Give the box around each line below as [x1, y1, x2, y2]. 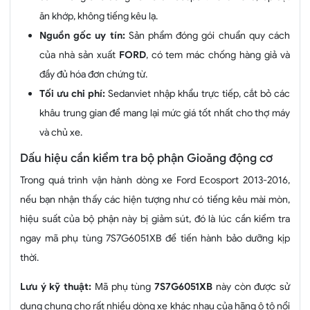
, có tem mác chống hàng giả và [145, 48, 291, 61]
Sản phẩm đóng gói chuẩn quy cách [128, 28, 291, 42]
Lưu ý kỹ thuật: [20, 280, 92, 293]
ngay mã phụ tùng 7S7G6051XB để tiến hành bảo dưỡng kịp [20, 231, 290, 244]
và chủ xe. [39, 125, 82, 138]
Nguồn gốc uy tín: [39, 28, 129, 42]
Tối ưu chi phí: [39, 86, 108, 100]
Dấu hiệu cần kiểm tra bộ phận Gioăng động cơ [20, 150, 273, 165]
